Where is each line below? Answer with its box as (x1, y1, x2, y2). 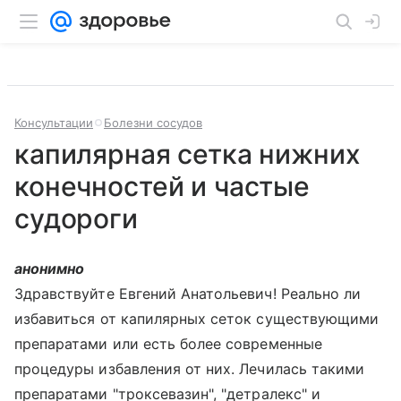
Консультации (14, 115, 93, 130)
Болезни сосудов (104, 115, 202, 130)
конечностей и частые (14, 170, 311, 202)
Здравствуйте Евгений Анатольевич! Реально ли (14, 285, 362, 303)
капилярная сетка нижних (14, 138, 361, 170)
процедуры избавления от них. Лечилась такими (14, 360, 365, 378)
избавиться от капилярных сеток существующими (14, 310, 380, 328)
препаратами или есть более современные (14, 335, 322, 353)
